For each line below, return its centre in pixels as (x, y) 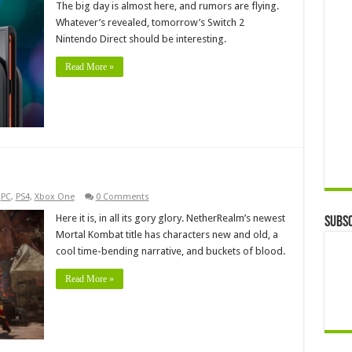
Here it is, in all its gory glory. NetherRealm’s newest (170, 218)
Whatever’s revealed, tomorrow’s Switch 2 (150, 22)
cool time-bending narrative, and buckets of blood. (170, 251)
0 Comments (122, 196)
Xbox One (54, 196)
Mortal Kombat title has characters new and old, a (167, 234)
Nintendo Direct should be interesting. (141, 38)
